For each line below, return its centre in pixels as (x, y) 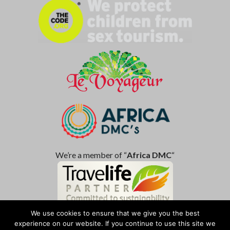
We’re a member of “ (91, 155)
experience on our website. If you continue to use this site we (115, 223)
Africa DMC (149, 155)
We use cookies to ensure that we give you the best (115, 213)
